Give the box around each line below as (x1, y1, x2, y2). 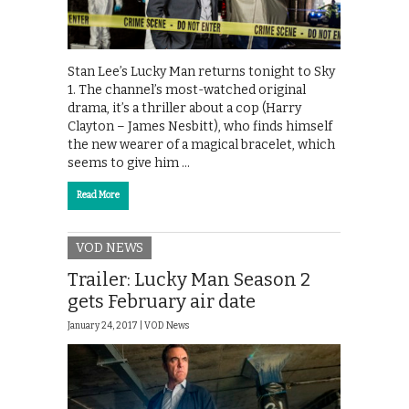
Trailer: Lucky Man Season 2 (68, 268, 310, 291)
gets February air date (68, 290, 256, 313)
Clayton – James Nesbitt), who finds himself (68, 118, 332, 134)
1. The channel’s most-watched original (68, 81, 306, 98)
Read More (77, 189, 120, 201)
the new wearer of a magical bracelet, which (68, 136, 335, 152)
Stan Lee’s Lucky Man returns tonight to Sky (68, 63, 335, 79)
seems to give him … (68, 154, 190, 171)
